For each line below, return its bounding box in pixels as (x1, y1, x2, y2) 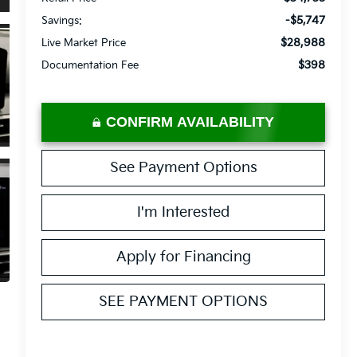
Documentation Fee (41, 58, 139, 72)
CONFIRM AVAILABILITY (106, 113, 275, 130)
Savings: (41, 14, 83, 27)
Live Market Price (41, 36, 127, 49)
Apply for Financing (116, 248, 251, 265)
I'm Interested (137, 203, 230, 221)
